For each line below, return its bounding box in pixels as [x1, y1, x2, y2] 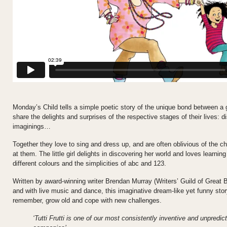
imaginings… [13, 123, 51, 131]
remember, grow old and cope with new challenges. [13, 197, 162, 205]
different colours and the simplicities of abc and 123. [13, 160, 166, 168]
